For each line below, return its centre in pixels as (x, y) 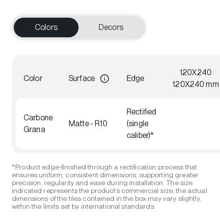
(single (138, 124)
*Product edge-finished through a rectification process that (105, 167)
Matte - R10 (88, 124)
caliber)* (140, 135)
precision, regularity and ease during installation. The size (102, 183)
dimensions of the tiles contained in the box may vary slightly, (107, 198)
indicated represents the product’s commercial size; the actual (110, 191)
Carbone (38, 118)
